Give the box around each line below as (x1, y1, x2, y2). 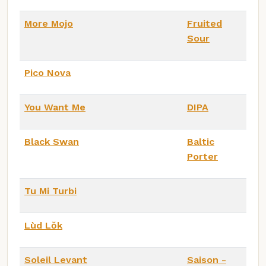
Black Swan (24, 136, 79, 148)
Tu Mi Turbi (24, 185, 77, 197)
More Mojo (24, 18, 73, 30)
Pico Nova (24, 67, 71, 79)
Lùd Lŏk (24, 220, 62, 232)
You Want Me (24, 102, 85, 113)
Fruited (187, 18, 222, 30)
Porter (187, 151, 218, 163)
